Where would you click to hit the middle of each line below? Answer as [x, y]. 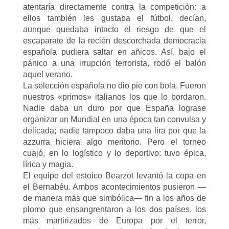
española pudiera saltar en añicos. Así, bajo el [114, 52]
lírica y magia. [48, 164]
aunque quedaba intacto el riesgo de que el [114, 29]
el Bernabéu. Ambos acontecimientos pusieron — [114, 187]
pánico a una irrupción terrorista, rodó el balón [114, 63]
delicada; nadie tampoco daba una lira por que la [114, 130]
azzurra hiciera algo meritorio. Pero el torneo [114, 142]
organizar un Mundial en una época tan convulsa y [114, 119]
